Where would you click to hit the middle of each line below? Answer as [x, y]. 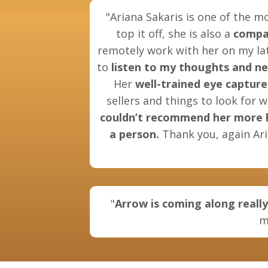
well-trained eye [179, 84]
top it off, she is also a [174, 34]
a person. [134, 134]
